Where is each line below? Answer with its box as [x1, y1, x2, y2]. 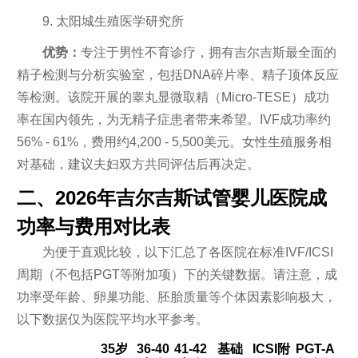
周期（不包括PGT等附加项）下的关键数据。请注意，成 [16, 268, 337, 281]
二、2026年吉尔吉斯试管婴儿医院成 [16, 187, 327, 209]
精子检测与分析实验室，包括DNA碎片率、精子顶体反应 [16, 67, 339, 82]
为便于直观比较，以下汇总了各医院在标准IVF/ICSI [42, 245, 333, 259]
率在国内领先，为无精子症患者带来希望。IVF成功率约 [16, 112, 331, 126]
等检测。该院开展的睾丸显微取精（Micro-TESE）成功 [16, 89, 329, 104]
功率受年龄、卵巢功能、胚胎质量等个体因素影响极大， [16, 290, 336, 304]
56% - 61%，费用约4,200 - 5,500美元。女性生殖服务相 [16, 134, 332, 149]
